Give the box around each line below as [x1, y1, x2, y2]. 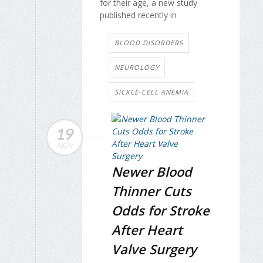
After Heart [112, 220, 183, 238]
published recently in [100, 9, 177, 21]
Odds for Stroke [112, 201, 210, 219]
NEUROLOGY [114, 62, 159, 72]
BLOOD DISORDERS [114, 38, 183, 47]
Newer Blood [112, 162, 192, 180]
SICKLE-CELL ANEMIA [114, 87, 188, 96]
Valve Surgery [112, 240, 197, 258]
